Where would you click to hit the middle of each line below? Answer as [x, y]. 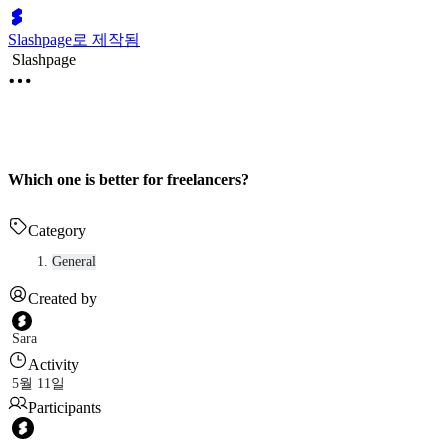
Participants [64, 407]
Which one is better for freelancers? [128, 179]
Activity [53, 364]
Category [57, 230]
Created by [62, 298]
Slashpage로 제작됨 [74, 39]
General [74, 261]
